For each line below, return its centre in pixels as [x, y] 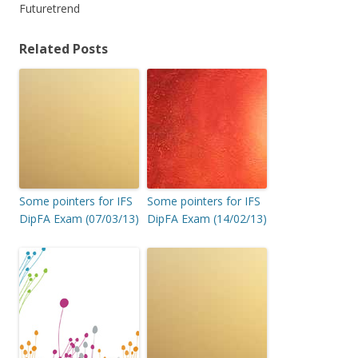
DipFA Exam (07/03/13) [79, 219]
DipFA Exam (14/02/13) [207, 219]
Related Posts [64, 49]
